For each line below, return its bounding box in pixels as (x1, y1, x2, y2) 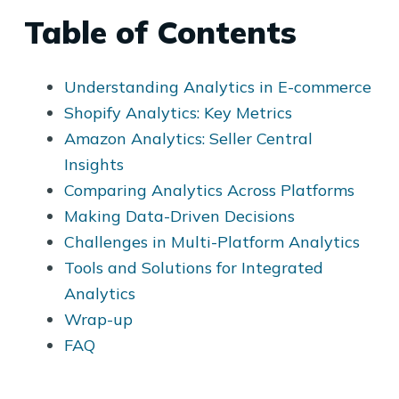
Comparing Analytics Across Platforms (63, 179, 354, 200)
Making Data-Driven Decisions (63, 205, 295, 226)
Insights (63, 153, 124, 175)
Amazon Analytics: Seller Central (63, 127, 313, 149)
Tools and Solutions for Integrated (63, 256, 323, 278)
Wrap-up (63, 308, 133, 330)
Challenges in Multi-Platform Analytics (63, 231, 360, 252)
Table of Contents (23, 12, 297, 52)
